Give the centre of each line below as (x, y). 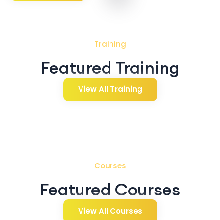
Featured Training (110, 68)
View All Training (110, 89)
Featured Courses (110, 189)
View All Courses (110, 211)
